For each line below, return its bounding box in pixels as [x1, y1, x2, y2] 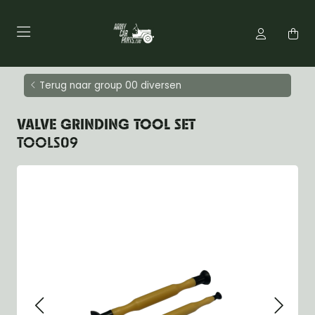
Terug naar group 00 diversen [39, 79, 181, 92]
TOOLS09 [17, 136, 78, 151]
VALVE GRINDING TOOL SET [17, 118, 195, 133]
